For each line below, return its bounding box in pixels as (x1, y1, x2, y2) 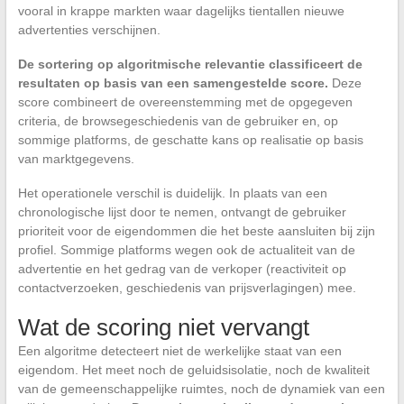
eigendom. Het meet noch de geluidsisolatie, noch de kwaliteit (17, 363, 370, 378)
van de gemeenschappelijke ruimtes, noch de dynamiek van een (17, 381, 385, 397)
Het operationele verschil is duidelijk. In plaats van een (17, 186, 327, 201)
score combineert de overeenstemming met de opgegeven (17, 95, 353, 110)
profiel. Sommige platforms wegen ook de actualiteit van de (17, 243, 355, 258)
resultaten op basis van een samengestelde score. (17, 76, 328, 91)
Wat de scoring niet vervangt (17, 314, 309, 342)
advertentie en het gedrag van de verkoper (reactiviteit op (17, 262, 346, 277)
